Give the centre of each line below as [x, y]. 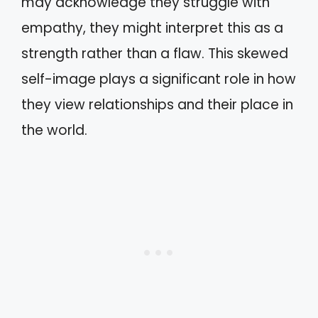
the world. [54, 131]
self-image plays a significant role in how [159, 79]
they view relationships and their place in [157, 105]
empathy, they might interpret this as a [152, 28]
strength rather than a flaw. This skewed [155, 54]
